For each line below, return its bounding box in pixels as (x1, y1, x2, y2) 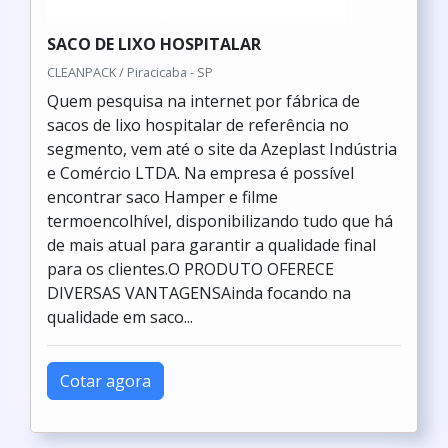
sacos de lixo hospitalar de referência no (47, 114, 349, 136)
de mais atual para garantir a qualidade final (47, 234, 376, 256)
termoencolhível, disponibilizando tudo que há (47, 210, 393, 232)
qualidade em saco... (47, 306, 193, 328)
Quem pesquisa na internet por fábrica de (47, 90, 360, 112)
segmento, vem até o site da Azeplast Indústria (47, 138, 397, 160)
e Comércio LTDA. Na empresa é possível (47, 162, 354, 184)
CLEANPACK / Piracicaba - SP (47, 63, 213, 81)
